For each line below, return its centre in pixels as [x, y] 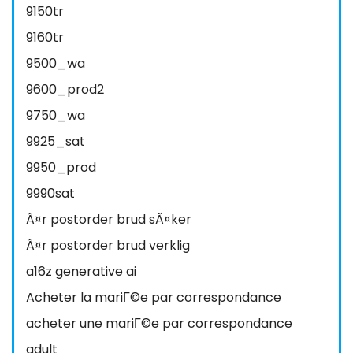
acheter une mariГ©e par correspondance [159, 323]
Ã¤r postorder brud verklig [108, 245]
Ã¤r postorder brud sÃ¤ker [109, 219]
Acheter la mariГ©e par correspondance [154, 297]
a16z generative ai [81, 271]
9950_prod [61, 167]
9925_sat [56, 141]
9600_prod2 [65, 89]
